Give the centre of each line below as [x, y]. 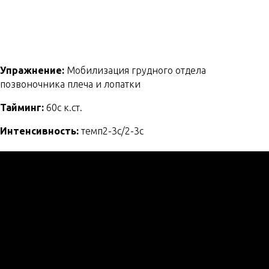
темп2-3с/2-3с [112, 131]
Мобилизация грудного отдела [135, 70]
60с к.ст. [64, 107]
